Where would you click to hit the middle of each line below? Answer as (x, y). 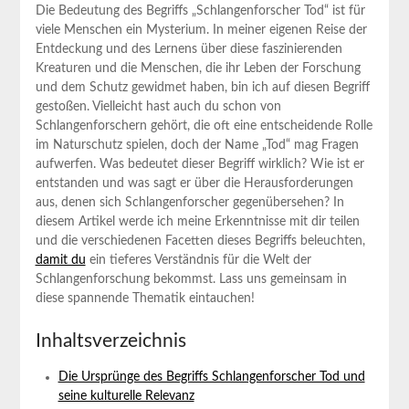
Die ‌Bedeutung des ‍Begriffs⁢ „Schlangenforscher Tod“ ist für (200, 10)
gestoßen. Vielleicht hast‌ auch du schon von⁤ (158, 106)
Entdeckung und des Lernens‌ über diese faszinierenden (189, 49)
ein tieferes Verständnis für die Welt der (198, 260)
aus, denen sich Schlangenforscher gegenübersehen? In (189, 202)
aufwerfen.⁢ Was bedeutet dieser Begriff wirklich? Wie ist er (199, 164)
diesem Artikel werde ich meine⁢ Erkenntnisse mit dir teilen (197, 221)
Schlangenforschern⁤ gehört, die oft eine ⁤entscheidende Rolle (204, 126)
